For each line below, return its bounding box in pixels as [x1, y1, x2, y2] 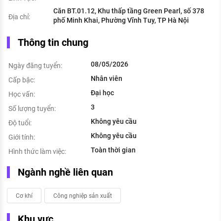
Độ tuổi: [8, 119, 32, 127]
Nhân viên [91, 74, 122, 83]
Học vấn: [8, 90, 35, 99]
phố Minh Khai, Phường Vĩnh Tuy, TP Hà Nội [53, 16, 189, 25]
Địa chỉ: [8, 13, 30, 21]
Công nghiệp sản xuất [53, 192, 112, 199]
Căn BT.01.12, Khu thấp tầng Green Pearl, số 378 [53, 7, 204, 15]
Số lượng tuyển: [8, 105, 56, 113]
